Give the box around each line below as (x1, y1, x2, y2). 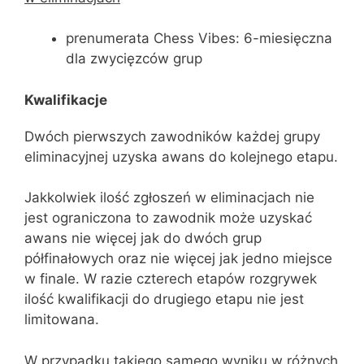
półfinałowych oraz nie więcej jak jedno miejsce (24, 250, 332, 266)
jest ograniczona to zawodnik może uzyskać (24, 210, 312, 226)
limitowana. (24, 311, 99, 327)
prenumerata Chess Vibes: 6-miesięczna (66, 30, 332, 46)
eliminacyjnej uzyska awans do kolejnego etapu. (24, 148, 338, 165)
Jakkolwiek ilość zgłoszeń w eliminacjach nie (24, 189, 314, 206)
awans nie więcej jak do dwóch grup (24, 230, 262, 246)
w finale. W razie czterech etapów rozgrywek (24, 271, 317, 287)
